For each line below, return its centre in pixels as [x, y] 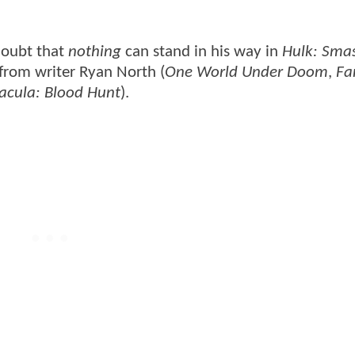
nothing [95, 52]
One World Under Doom [246, 72]
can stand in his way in [202, 52]
